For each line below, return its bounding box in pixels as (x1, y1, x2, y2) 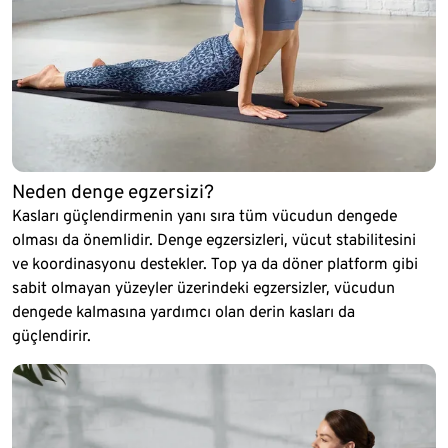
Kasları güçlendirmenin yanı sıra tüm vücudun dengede (12, 205, 397, 225)
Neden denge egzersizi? (12, 179, 214, 203)
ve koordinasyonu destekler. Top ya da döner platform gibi (12, 253, 418, 273)
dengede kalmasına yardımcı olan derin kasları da (12, 301, 355, 321)
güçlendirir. (12, 325, 91, 345)
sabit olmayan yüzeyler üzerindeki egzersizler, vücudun (12, 277, 395, 297)
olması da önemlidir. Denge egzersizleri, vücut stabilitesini (12, 229, 416, 249)
